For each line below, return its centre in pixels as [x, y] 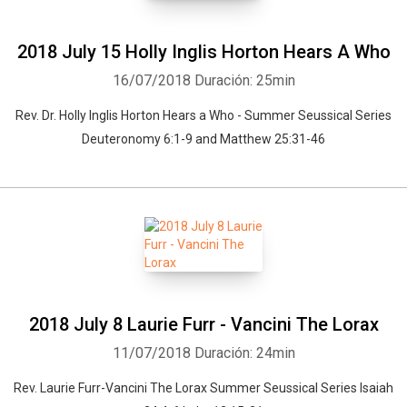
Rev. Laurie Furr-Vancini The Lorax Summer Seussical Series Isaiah [203, 388]
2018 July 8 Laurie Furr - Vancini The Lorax [203, 324]
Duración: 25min [244, 80]
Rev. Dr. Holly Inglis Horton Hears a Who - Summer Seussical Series [203, 115]
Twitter [261, 342]
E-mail [341, 342]
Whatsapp [76, 342]
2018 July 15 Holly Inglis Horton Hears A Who [203, 52]
